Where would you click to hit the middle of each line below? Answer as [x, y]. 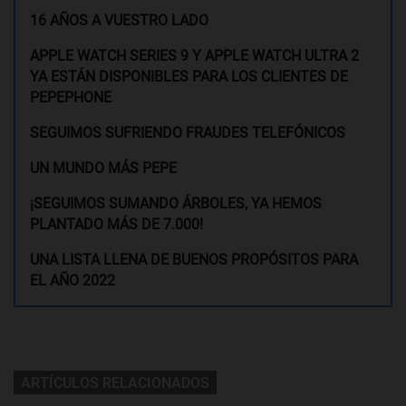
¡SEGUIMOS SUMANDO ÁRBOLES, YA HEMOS [176, 203]
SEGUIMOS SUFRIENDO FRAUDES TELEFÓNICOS [188, 132]
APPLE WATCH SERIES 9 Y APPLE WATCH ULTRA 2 [194, 55]
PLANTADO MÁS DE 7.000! [116, 224]
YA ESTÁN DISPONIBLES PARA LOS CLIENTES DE [189, 76]
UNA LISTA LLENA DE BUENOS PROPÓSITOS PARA [194, 259]
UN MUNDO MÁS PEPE [103, 168]
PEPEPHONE [71, 97]
